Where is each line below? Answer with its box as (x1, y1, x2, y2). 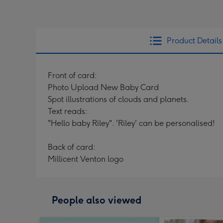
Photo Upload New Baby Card (48, 83, 159, 92)
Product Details (166, 36, 222, 45)
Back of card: (48, 142, 96, 152)
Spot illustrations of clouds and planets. (48, 95, 189, 104)
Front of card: (48, 71, 97, 80)
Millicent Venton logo (48, 154, 123, 164)
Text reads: (48, 107, 88, 116)
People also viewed (52, 194, 141, 206)
